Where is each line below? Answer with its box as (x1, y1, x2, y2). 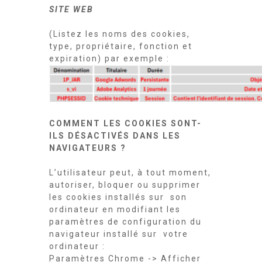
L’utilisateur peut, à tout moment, (49, 168, 211, 177)
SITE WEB (49, 5, 96, 14)
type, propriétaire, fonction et (49, 42, 192, 51)
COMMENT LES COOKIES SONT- (49, 119, 202, 128)
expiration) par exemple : (49, 54, 170, 63)
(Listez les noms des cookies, (49, 29, 190, 39)
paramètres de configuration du (49, 217, 202, 226)
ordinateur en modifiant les (49, 205, 181, 214)
